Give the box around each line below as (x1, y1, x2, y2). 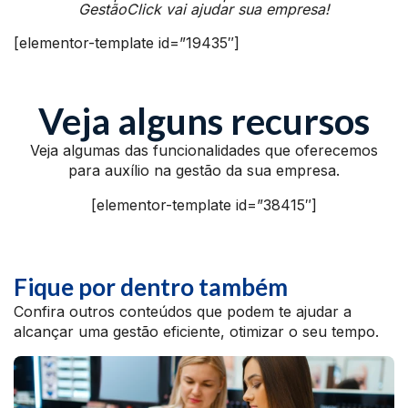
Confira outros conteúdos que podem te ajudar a (14, 302, 352, 321)
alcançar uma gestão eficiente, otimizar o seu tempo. (14, 322, 379, 341)
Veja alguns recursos (38, 99, 370, 143)
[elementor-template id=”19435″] (14, 34, 240, 52)
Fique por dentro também (14, 272, 288, 301)
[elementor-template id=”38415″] (91, 196, 317, 214)
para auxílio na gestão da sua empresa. (68, 161, 340, 179)
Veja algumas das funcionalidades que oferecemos (30, 141, 378, 159)
